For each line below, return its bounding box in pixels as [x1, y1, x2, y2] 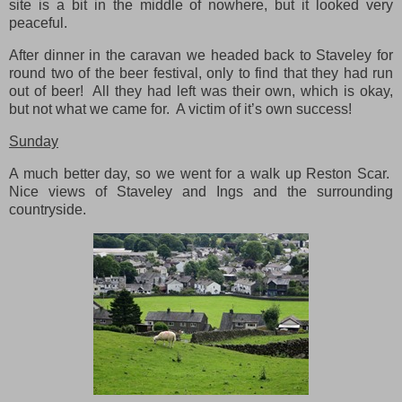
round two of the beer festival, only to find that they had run [9, 66, 393, 82]
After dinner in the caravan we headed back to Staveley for [9, 48, 393, 64]
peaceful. [9, 15, 67, 31]
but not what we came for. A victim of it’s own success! [9, 101, 352, 118]
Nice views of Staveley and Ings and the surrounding [9, 183, 393, 199]
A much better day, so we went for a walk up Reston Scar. [9, 165, 393, 181]
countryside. [9, 201, 86, 217]
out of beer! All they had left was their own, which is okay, [9, 83, 393, 100]
